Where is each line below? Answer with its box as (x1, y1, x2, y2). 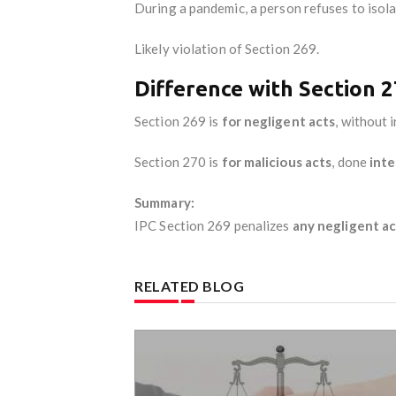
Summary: (134, 194, 194, 210)
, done (331, 153, 370, 170)
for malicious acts (221, 153, 332, 170)
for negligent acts (221, 112, 336, 129)
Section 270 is (134, 153, 222, 170)
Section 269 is (134, 112, 222, 129)
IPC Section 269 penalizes (134, 217, 293, 233)
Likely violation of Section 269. (134, 40, 320, 57)
